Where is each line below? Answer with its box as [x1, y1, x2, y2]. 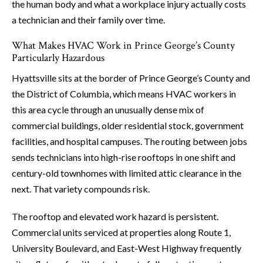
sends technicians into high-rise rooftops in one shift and [12, 151, 235, 163]
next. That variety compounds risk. [12, 183, 150, 195]
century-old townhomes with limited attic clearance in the [12, 167, 241, 179]
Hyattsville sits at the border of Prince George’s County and [12, 72, 250, 84]
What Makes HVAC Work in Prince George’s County [12, 39, 235, 53]
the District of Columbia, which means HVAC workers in [12, 88, 236, 100]
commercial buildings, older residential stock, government [12, 120, 244, 131]
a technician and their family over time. [12, 14, 165, 26]
